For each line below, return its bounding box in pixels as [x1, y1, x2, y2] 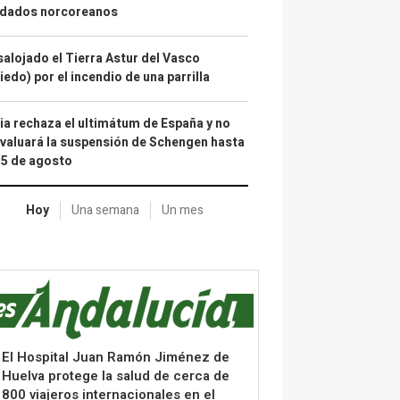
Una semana [71, 201, 139, 220]
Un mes [161, 201, 204, 220]
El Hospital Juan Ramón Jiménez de [2, 346, 229, 367]
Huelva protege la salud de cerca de [2, 365, 229, 386]
